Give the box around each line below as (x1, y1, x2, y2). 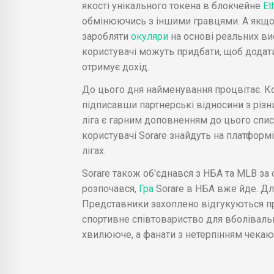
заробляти (81, 30, 131, 42)
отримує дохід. (81, 61, 149, 73)
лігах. (81, 144, 106, 157)
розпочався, (81, 182, 136, 194)
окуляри (130, 30, 171, 42)
